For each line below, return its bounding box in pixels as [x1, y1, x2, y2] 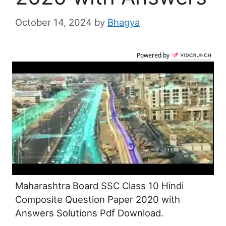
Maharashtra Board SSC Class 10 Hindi [15, 180, 184, 192]
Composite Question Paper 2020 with [15, 194, 180, 205]
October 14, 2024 [15, 17, 92, 28]
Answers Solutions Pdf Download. [15, 207, 163, 219]
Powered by [137, 51, 171, 60]
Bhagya [107, 17, 140, 28]
